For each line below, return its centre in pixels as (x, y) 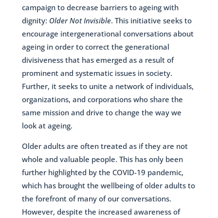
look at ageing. (47, 125)
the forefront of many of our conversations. (96, 198)
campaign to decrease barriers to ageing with (100, 7)
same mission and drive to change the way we (101, 112)
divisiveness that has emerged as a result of (98, 60)
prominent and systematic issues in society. (97, 73)
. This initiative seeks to (151, 20)
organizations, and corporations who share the (102, 99)
